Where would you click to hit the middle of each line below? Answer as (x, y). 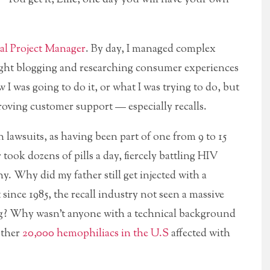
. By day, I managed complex (151, 49)
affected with (199, 234)
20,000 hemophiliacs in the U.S (96, 234)
